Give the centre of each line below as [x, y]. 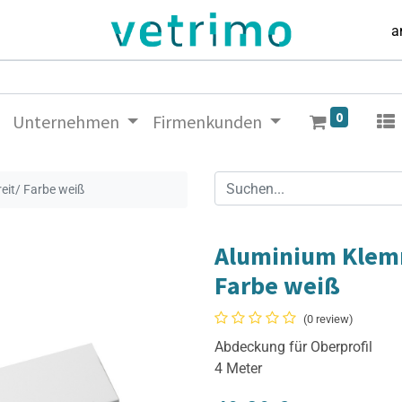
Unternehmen [66, 122]
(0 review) [328, 319]
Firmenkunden [207, 122]
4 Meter [238, 369]
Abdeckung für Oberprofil [293, 347]
